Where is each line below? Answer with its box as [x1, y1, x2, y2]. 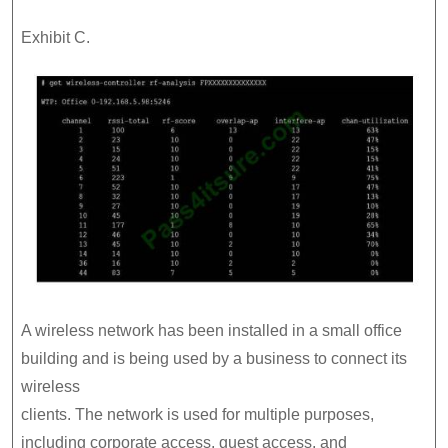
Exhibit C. [21, 28, 90, 46]
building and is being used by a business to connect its [21, 349, 407, 367]
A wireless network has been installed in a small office [21, 321, 402, 339]
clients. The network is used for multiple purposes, [21, 405, 374, 423]
